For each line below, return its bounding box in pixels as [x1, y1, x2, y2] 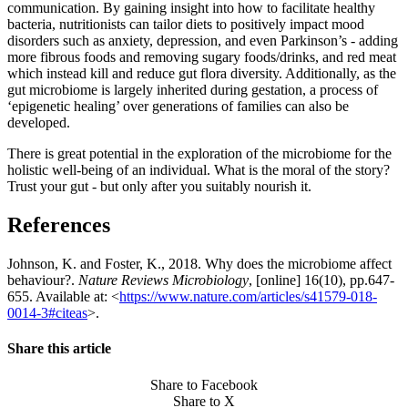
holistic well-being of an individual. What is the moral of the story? [7, 162, 390, 178]
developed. [7, 115, 70, 131]
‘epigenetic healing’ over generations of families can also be [7, 98, 349, 115]
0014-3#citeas [7, 305, 87, 321]
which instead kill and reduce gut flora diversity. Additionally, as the [7, 66, 396, 82]
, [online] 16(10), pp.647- [249, 272, 394, 289]
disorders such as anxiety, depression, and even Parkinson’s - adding [7, 33, 398, 49]
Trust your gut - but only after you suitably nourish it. [7, 178, 311, 195]
